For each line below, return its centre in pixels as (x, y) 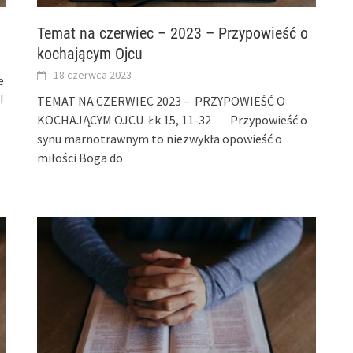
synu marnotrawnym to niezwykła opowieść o (160, 139)
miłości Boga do (80, 158)
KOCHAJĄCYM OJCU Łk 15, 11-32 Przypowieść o (173, 120)
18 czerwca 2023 (93, 75)
